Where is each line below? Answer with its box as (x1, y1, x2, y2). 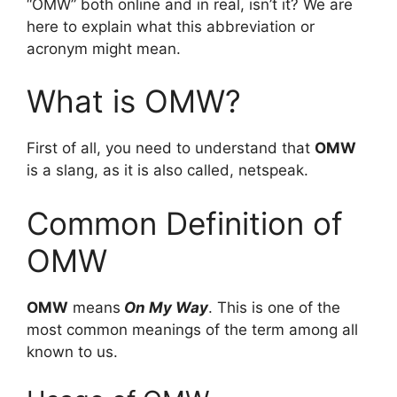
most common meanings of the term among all (27, 320, 358, 339)
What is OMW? (27, 82, 241, 121)
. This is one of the (208, 298, 340, 316)
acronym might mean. (27, 39, 181, 58)
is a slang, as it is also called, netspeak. (27, 161, 308, 180)
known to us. (27, 342, 118, 361)
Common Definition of (27, 204, 343, 242)
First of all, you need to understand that (27, 139, 315, 158)
